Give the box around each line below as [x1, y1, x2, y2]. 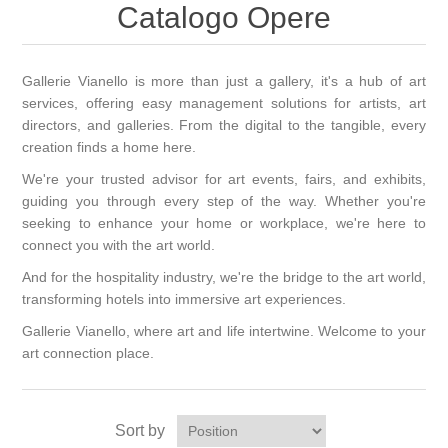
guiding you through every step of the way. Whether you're [22, 193, 426, 210]
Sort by [114, 422, 165, 440]
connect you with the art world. [22, 237, 216, 254]
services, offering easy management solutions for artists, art [22, 95, 426, 112]
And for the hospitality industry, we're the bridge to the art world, [22, 269, 426, 286]
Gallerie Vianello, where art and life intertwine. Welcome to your [22, 323, 426, 340]
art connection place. [22, 345, 159, 362]
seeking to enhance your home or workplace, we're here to [22, 215, 426, 232]
